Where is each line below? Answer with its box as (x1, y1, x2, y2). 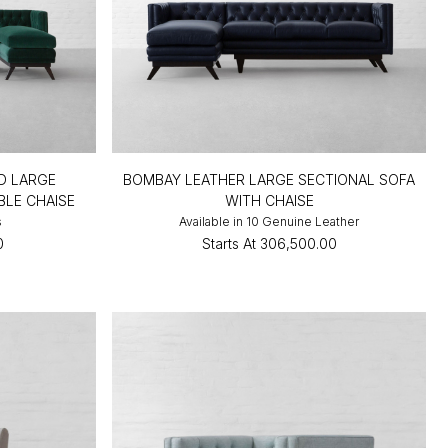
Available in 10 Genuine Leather (179, 213, 360, 229)
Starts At (201, 234, 256, 252)
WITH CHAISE (224, 191, 314, 209)
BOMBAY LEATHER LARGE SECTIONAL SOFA (123, 170, 416, 188)
